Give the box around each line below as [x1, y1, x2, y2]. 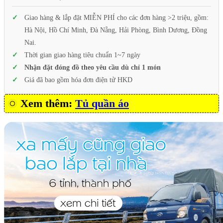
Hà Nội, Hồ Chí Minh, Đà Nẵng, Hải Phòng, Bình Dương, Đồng [24, 26, 207, 34]
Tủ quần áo [75, 97, 129, 110]
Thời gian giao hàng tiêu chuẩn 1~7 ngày [24, 51, 140, 59]
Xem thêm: [20, 97, 75, 110]
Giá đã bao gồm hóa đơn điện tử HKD [24, 76, 132, 84]
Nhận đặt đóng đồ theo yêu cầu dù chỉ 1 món [24, 64, 161, 72]
